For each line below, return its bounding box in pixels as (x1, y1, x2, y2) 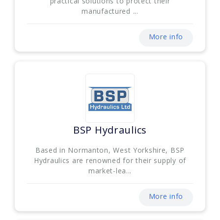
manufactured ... (82, 6, 138, 16)
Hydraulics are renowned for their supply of (34, 156, 186, 165)
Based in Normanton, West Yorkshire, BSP (35, 145, 185, 155)
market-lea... (88, 166, 132, 176)
